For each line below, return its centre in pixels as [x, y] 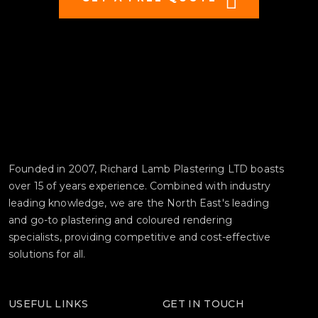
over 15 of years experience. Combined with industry [140, 186]
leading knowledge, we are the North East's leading [139, 203]
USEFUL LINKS [49, 304]
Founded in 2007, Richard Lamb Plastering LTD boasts [147, 169]
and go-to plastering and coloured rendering [121, 220]
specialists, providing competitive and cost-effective [140, 237]
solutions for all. [47, 254]
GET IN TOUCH [204, 304]
